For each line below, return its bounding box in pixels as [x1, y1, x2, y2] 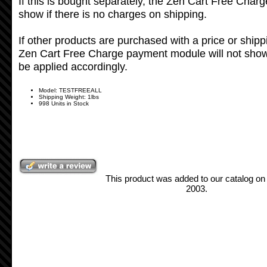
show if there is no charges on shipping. [18, 8, 207, 21]
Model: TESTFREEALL [38, 87, 102, 94]
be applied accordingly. [18, 60, 128, 73]
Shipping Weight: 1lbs [38, 94, 99, 101]
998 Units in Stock [38, 100, 89, 107]
